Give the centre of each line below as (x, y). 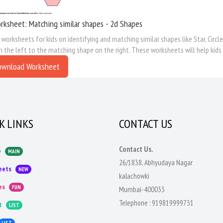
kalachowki (134, 176)
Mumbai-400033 (142, 189)
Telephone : (135, 203)
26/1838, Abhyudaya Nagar (156, 163)
